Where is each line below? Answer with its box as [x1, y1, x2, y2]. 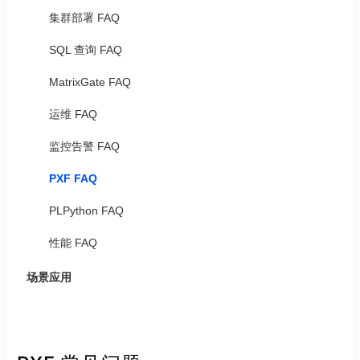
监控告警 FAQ [48, 140, 120, 153]
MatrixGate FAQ [48, 76, 131, 88]
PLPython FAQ [48, 204, 124, 217]
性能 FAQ [48, 236, 97, 249]
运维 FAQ [48, 108, 97, 121]
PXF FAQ [48, 172, 97, 185]
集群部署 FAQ [48, 11, 120, 24]
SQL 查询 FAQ [48, 43, 122, 56]
